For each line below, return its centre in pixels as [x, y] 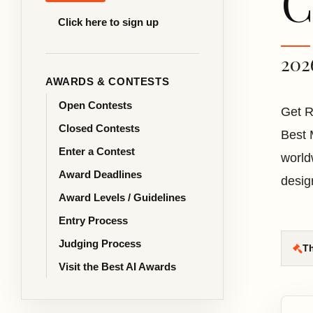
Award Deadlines [100, 174]
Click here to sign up [108, 22]
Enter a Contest [97, 151]
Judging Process [100, 243]
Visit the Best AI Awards [117, 267]
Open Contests [95, 105]
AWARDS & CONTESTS [108, 81]
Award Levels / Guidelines [122, 197]
